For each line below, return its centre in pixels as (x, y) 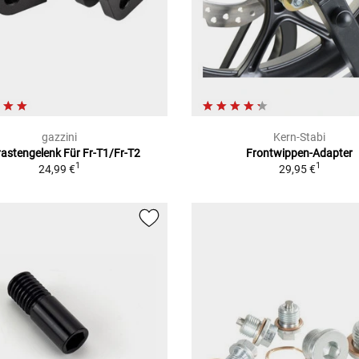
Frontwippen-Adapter (300, 153)
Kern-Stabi (300, 137)
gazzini (59, 137)
